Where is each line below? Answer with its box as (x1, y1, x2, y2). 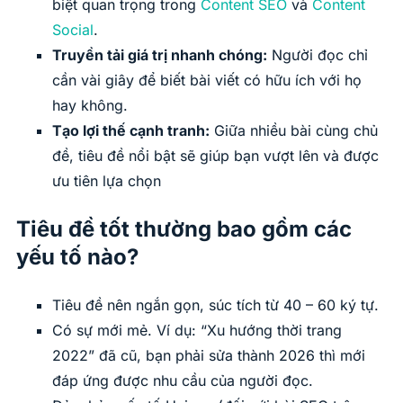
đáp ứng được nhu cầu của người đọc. (52, 372, 313, 390)
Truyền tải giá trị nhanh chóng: (52, 46, 267, 65)
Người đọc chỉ (267, 46, 368, 65)
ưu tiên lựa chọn (52, 172, 161, 191)
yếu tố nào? (16, 244, 139, 271)
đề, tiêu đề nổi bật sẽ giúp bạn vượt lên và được (52, 147, 379, 166)
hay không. (52, 96, 128, 115)
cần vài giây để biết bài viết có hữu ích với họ (52, 71, 362, 90)
